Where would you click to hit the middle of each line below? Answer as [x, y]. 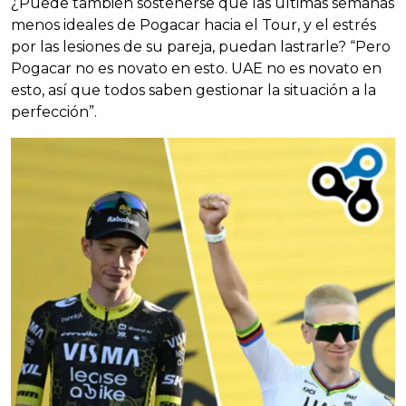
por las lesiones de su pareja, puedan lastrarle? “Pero [201, 47]
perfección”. [54, 112]
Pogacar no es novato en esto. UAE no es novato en [196, 69]
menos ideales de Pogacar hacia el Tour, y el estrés [193, 25]
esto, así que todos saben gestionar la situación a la [193, 91]
